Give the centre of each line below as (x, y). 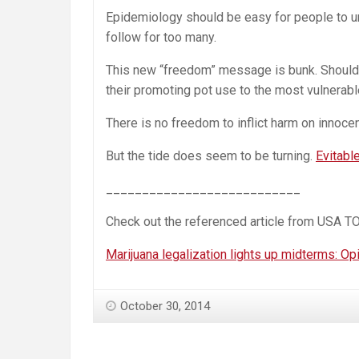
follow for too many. (161, 37)
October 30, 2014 (165, 306)
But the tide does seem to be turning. (211, 155)
